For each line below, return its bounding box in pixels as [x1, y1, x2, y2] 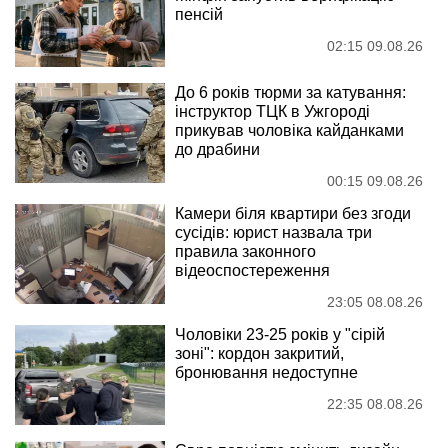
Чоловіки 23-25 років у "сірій [175, 325, 385, 343]
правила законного [175, 242, 316, 260]
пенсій [175, 5, 223, 23]
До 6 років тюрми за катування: [175, 83, 406, 101]
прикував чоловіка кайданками [175, 121, 404, 139]
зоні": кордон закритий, [175, 344, 344, 362]
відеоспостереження [175, 261, 330, 279]
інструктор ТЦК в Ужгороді [175, 102, 370, 120]
